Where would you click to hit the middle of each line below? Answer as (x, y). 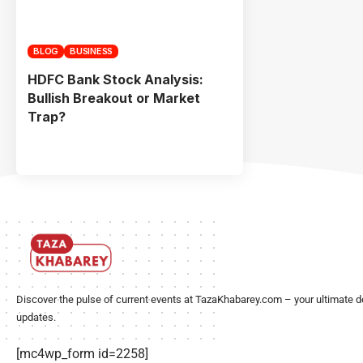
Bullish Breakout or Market (114, 98)
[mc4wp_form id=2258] (82, 353)
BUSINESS (91, 51)
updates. (36, 317)
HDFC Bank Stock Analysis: (115, 79)
